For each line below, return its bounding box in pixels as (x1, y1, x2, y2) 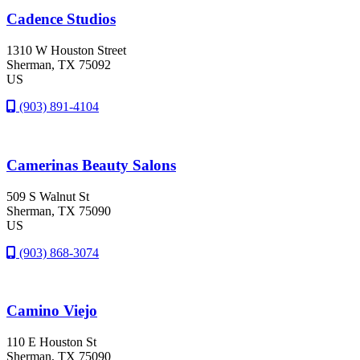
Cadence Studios (6, 10, 116, 28)
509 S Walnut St (6, 189, 89, 203)
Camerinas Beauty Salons (6, 156, 176, 174)
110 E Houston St (6, 334, 96, 349)
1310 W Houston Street (6, 43, 126, 58)
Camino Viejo (6, 302, 97, 320)
